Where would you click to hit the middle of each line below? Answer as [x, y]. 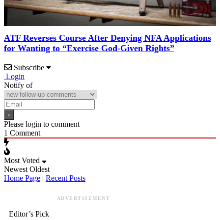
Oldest [40, 169]
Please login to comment [42, 124]
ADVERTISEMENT [83, 198]
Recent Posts [66, 178]
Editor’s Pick [29, 214]
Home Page [22, 178]
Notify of [18, 85]
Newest [16, 169]
